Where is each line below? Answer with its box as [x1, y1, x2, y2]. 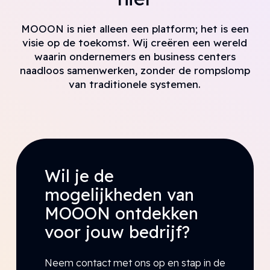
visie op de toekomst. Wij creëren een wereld [22, 36, 248, 49]
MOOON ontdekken [44, 203, 198, 224]
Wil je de [44, 166, 114, 187]
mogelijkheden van [44, 184, 194, 206]
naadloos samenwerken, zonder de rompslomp [19, 64, 250, 77]
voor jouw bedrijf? [44, 222, 190, 243]
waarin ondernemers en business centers [34, 50, 236, 63]
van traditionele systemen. [69, 78, 201, 91]
